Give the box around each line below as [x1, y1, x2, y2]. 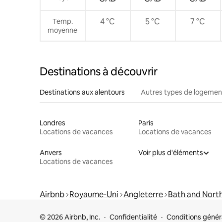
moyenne [48, 25, 78, 35]
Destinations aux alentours [40, 87, 125, 97]
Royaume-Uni [69, 189, 118, 200]
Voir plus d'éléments [138, 148, 203, 157]
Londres [40, 118, 65, 127]
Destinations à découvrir [40, 64, 158, 79]
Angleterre [123, 189, 163, 200]
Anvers [40, 148, 62, 157]
